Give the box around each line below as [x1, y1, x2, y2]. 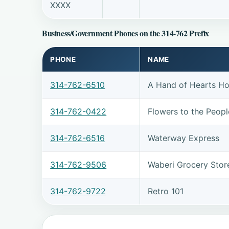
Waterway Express [148, 133, 220, 144]
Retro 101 [148, 186, 184, 197]
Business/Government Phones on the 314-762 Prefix [42, 27, 209, 39]
